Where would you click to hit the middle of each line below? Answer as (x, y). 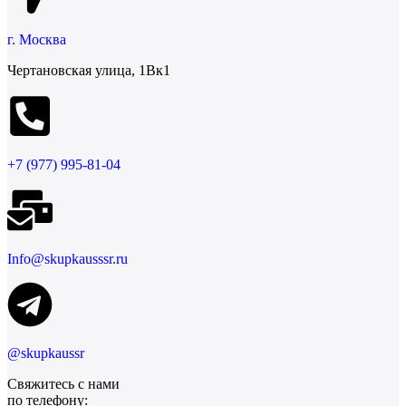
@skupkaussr (46, 353)
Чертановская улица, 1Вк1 (89, 70)
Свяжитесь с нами (63, 383)
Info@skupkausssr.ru (68, 258)
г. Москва (37, 39)
